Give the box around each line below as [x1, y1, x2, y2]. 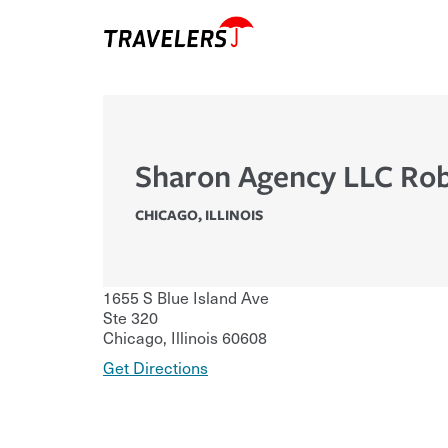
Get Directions [103, 355, 208, 380]
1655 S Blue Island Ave [103, 285, 269, 310]
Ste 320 [103, 305, 158, 330]
